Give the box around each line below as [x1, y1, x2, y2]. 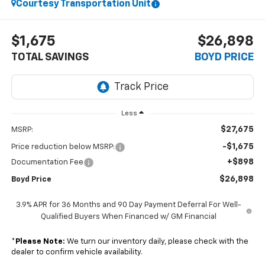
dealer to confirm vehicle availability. [11, 248, 143, 256]
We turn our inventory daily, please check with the [64, 237, 248, 245]
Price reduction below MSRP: [11, 143, 115, 151]
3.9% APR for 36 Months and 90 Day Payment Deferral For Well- [15, 201, 241, 209]
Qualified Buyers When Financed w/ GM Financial [40, 212, 216, 221]
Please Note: [15, 237, 65, 245]
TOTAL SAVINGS [11, 51, 89, 63]
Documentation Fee [11, 158, 83, 166]
